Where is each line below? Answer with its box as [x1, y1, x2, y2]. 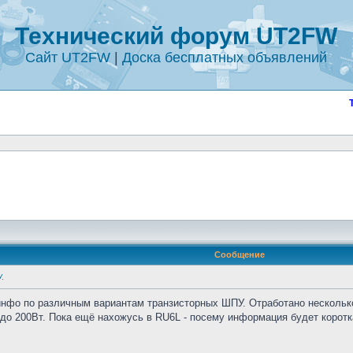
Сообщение [214, 250, 265, 259]
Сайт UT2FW [24, 50, 110, 65]
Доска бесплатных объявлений [121, 50, 327, 65]
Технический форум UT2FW [14, 23, 337, 49]
